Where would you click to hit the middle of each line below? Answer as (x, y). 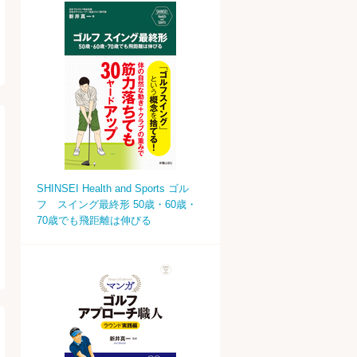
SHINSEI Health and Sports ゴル (113, 188)
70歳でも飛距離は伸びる (94, 220)
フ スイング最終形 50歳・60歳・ (117, 204)
